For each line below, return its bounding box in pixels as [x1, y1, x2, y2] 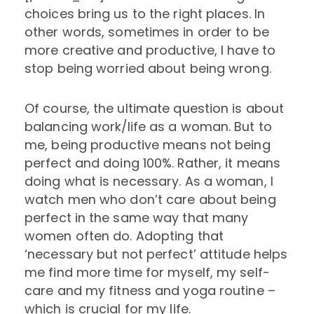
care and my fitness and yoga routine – [25, 282, 275, 300]
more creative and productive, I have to [25, 41, 275, 59]
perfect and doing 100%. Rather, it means [25, 154, 281, 172]
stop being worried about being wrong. [25, 59, 271, 77]
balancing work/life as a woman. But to [25, 118, 272, 136]
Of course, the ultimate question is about [25, 100, 285, 118]
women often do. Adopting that [25, 227, 224, 245]
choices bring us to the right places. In [25, 4, 266, 22]
